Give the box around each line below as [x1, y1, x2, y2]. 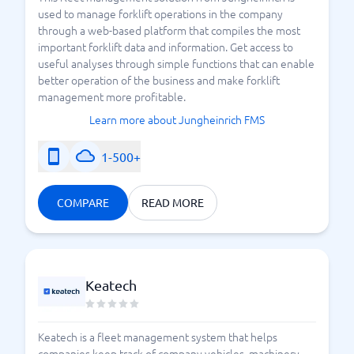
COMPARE [57, 195, 109, 209]
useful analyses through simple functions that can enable [38, 55, 314, 71]
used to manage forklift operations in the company [38, 6, 283, 21]
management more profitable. [38, 88, 186, 104]
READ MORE [141, 195, 204, 209]
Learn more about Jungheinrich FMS [89, 111, 265, 127]
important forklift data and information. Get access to [38, 39, 293, 55]
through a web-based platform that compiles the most [38, 22, 300, 38]
